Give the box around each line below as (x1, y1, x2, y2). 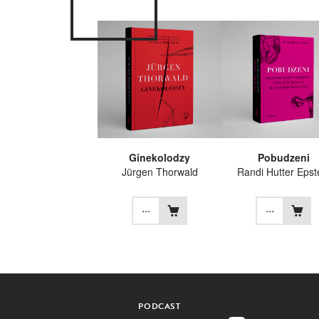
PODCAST (138, 299, 181, 313)
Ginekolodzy (129, 150, 190, 164)
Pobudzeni (257, 150, 310, 164)
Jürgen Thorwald (121, 164, 198, 179)
